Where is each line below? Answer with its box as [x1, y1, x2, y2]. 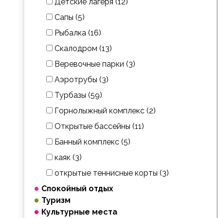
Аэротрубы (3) [53, 75, 109, 84]
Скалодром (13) [53, 44, 112, 53]
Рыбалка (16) [53, 28, 101, 37]
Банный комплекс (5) [53, 137, 130, 146]
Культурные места [41, 207, 117, 217]
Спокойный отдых [41, 184, 113, 193]
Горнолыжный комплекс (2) [53, 106, 156, 115]
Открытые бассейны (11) [53, 122, 144, 131]
